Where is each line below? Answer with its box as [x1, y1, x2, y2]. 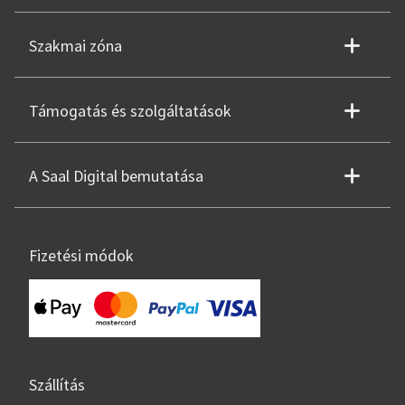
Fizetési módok [29, 245, 134, 267]
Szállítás [29, 374, 85, 396]
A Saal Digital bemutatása [29, 165, 203, 187]
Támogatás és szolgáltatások [29, 100, 231, 122]
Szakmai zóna [29, 35, 122, 57]
